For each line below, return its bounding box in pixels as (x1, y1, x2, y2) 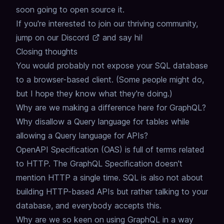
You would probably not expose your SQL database (16, 60, 208, 71)
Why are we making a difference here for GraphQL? (16, 102, 206, 113)
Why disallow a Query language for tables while (16, 116, 189, 127)
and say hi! (100, 32, 142, 43)
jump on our (16, 32, 61, 43)
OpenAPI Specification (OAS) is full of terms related (16, 144, 204, 155)
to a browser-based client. (16, 74, 113, 85)
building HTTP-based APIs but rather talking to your (16, 186, 208, 197)
